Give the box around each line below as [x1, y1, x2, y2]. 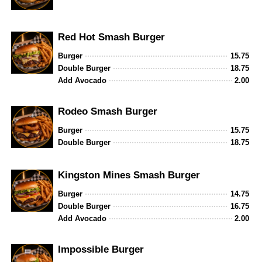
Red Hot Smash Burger [58, 32, 166, 43]
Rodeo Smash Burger [58, 106, 158, 118]
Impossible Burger [58, 244, 144, 256]
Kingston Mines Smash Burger [58, 170, 201, 181]
